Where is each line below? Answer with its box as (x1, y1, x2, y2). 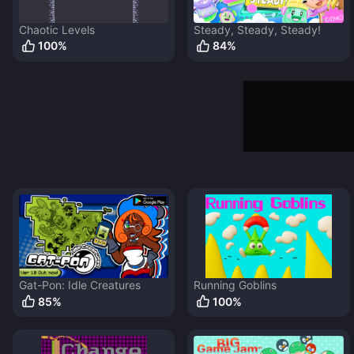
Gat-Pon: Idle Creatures (19, 278, 141, 292)
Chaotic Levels (19, 22, 95, 36)
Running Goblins (194, 278, 277, 292)
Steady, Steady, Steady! (194, 22, 322, 36)
